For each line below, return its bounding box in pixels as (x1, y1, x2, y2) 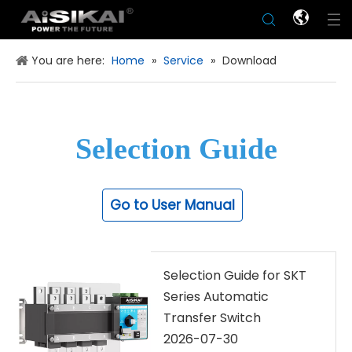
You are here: (31, 53, 104, 68)
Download (222, 53, 277, 68)
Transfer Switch (163, 309, 261, 327)
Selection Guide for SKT (163, 266, 306, 284)
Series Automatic (163, 288, 269, 306)
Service (163, 53, 203, 68)
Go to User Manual (109, 196, 235, 214)
